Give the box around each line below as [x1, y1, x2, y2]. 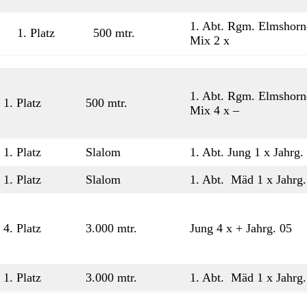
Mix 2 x [190, 34, 230, 47]
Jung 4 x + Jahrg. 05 [190, 221, 292, 235]
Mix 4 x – [190, 103, 239, 117]
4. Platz [3, 221, 41, 235]
